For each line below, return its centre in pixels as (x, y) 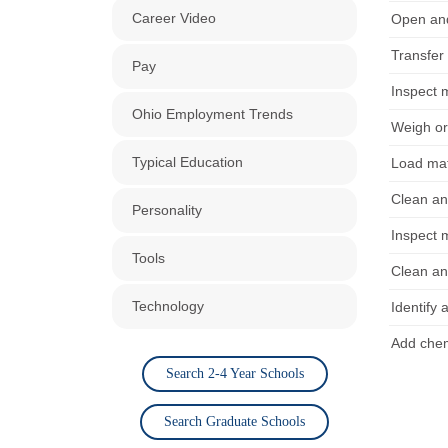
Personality (167, 210)
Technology (168, 306)
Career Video (174, 18)
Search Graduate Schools (234, 421)
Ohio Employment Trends (212, 114)
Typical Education (187, 162)
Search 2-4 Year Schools (234, 373)
